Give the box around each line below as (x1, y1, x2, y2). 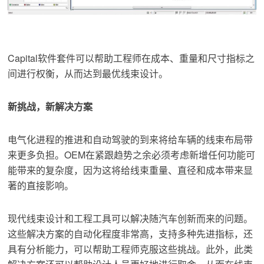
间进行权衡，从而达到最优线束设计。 (8, 67, 169, 81)
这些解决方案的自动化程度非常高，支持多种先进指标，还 (8, 227, 253, 241)
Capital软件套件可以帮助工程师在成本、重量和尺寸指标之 (8, 51, 255, 65)
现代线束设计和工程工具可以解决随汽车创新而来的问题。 (8, 212, 253, 226)
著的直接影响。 (8, 179, 74, 193)
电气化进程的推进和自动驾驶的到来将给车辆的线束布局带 (8, 133, 253, 147)
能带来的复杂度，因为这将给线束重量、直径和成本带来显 (8, 163, 253, 177)
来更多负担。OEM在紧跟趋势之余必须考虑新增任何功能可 (8, 148, 256, 162)
